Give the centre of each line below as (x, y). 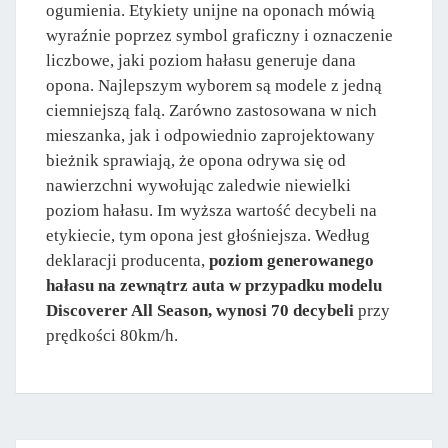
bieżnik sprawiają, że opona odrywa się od (196, 161)
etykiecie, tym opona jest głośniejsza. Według (208, 236)
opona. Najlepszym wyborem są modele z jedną (214, 86)
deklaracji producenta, (127, 261)
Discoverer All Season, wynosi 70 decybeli (200, 311)
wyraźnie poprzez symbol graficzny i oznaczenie (219, 36)
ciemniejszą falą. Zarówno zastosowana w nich (211, 111)
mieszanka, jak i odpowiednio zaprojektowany (210, 136)
